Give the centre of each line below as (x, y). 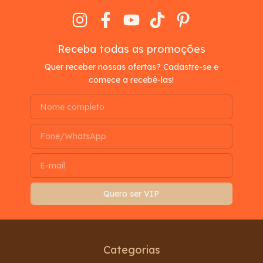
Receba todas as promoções (131, 49)
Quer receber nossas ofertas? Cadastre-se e (131, 67)
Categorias (131, 250)
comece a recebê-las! (131, 80)
